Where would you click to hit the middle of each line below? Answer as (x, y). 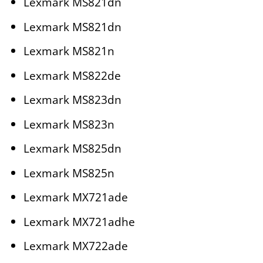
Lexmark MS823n (69, 124)
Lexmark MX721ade (75, 197)
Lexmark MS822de (72, 75)
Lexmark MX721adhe (79, 221)
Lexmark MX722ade (75, 246)
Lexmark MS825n (69, 173)
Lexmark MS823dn (72, 100)
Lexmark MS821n (69, 51)
